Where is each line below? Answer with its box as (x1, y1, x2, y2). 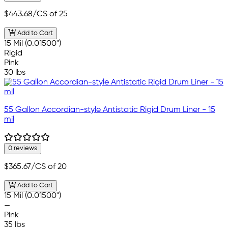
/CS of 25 (33, 10, 68, 18)
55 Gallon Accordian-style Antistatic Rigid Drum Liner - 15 (4, 105, 215, 114)
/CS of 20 (31, 162, 67, 171)
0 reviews (8, 145, 37, 152)
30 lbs (4, 68, 25, 77)
